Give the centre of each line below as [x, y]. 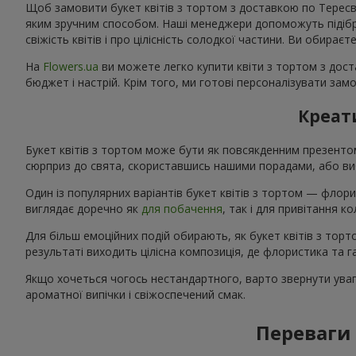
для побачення [182, 208]
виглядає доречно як [83, 208]
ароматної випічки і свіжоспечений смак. [135, 294]
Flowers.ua [71, 66]
